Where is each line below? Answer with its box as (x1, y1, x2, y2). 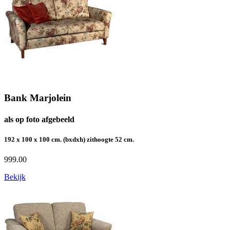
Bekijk (4, 172, 26, 181)
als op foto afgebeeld (4, 114, 74, 124)
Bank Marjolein (4, 92, 71, 104)
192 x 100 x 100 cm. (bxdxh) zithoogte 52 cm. (4, 135, 134, 143)
